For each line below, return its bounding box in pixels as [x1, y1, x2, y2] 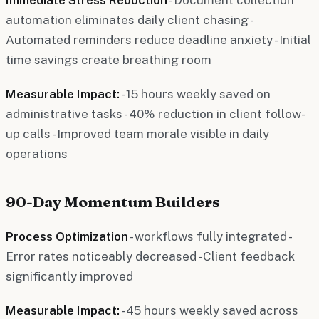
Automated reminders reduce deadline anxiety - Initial [6, 32, 311, 47]
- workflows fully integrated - [128, 229, 291, 244]
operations [6, 146, 68, 161]
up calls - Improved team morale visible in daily [6, 126, 269, 141]
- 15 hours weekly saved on [120, 86, 271, 101]
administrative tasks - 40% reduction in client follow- [6, 106, 305, 121]
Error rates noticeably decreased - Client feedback [6, 249, 295, 263]
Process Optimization [6, 229, 128, 244]
